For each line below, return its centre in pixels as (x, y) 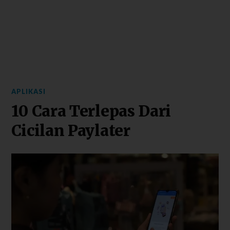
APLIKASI (29, 91)
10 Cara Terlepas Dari (91, 111)
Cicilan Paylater (71, 131)
